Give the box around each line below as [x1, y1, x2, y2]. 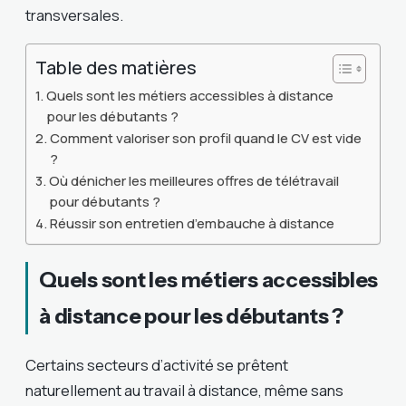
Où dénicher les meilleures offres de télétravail [48, 170, 339, 189]
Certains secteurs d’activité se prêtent [25, 353, 288, 375]
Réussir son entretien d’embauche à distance [49, 213, 334, 232]
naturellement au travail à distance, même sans [25, 379, 343, 401]
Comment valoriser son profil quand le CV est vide [49, 128, 362, 147]
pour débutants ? [48, 191, 160, 210]
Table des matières [35, 54, 197, 80]
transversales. [25, 5, 123, 26]
